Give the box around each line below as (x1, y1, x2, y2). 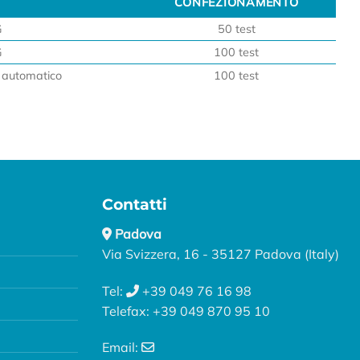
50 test (217, 22, 256, 37)
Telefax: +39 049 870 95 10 (102, 302, 270, 319)
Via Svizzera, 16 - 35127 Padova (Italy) (102, 245, 339, 262)
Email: (102, 339, 141, 356)
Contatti (102, 194, 167, 215)
